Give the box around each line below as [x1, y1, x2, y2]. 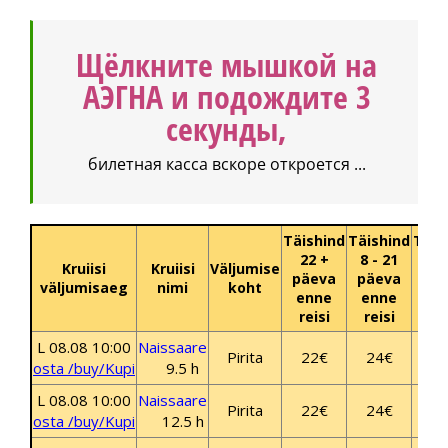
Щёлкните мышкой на [76, 43, 377, 87]
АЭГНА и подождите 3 [82, 75, 371, 119]
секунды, [166, 107, 287, 151]
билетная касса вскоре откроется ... [87, 152, 366, 175]
